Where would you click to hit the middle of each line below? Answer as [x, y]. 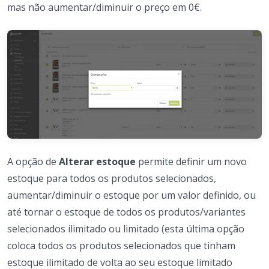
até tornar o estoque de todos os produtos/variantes [126, 212]
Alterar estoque [97, 161]
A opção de [33, 161]
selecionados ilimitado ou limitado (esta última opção [126, 228]
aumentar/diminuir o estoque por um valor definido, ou [131, 195]
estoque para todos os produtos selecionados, [112, 178]
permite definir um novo [191, 161]
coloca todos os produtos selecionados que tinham [121, 245]
